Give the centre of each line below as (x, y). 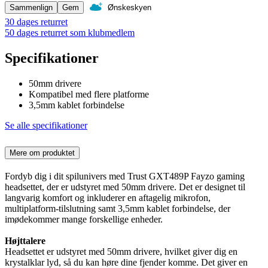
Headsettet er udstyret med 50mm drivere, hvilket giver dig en (121, 251)
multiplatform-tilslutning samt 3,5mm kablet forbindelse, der (118, 208)
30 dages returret (36, 22)
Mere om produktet (42, 153)
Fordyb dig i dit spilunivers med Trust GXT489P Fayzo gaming (125, 176)
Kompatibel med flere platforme (89, 95)
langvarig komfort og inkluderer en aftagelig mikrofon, (108, 197)
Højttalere (25, 240)
